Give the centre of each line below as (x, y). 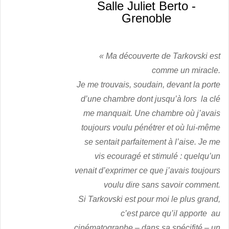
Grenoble (146, 18)
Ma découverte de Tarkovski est (163, 56)
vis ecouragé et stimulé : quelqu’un (157, 156)
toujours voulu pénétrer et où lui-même (151, 128)
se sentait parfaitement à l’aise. (141, 142)
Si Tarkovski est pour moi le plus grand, (149, 199)
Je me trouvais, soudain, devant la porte (148, 85)
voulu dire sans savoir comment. (162, 185)
